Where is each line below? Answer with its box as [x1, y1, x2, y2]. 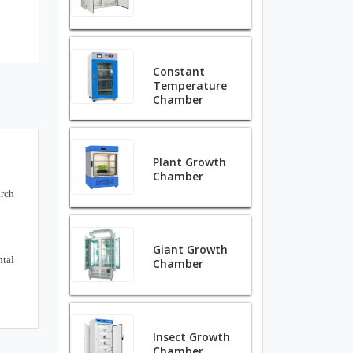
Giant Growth [153, 242, 229, 257]
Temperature [153, 78, 228, 93]
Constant [153, 64, 206, 79]
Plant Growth [153, 154, 227, 169]
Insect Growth [153, 329, 231, 344]
